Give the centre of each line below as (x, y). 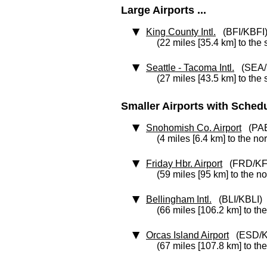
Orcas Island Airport (187, 235)
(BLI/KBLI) (237, 199)
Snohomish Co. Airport (194, 128)
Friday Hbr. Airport (184, 164)
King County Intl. (181, 32)
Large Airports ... (164, 10)
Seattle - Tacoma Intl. (190, 68)
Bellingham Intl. (179, 199)
